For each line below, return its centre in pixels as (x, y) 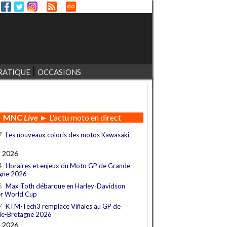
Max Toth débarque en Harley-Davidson (65, 186)
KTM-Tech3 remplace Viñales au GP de (63, 206)
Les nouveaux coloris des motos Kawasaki (67, 135)
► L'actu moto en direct (79, 118)
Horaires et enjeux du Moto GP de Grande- (69, 166)
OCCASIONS (59, 72)
